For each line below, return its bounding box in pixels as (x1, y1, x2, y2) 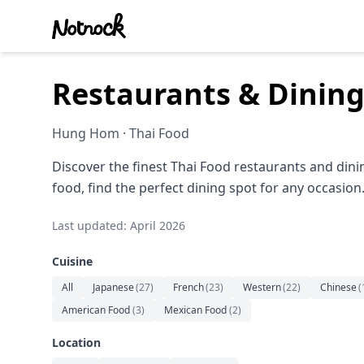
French (173, 280, 204, 294)
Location (52, 335, 101, 350)
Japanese (93, 280, 134, 294)
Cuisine (52, 253, 93, 269)
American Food (62, 303, 130, 317)
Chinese (320, 280, 357, 294)
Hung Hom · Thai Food (52, 124, 189, 142)
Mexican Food (164, 303, 227, 317)
